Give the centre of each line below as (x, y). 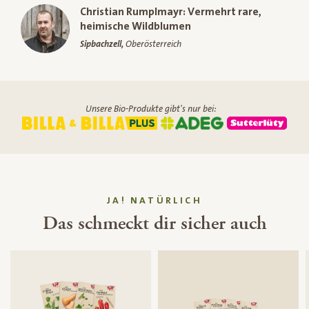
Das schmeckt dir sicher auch (154, 224)
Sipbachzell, (103, 44)
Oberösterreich (153, 44)
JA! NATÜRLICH (154, 201)
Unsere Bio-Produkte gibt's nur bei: (151, 109)
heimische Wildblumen (136, 26)
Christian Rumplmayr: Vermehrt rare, (171, 11)
